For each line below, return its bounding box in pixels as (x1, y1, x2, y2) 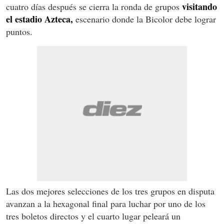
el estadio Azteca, (6, 12, 73, 25)
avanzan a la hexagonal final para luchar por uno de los (6, 197, 205, 209)
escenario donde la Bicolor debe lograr (73, 12, 216, 25)
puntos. (6, 25, 32, 37)
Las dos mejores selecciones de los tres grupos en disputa (6, 184, 214, 197)
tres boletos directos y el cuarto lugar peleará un (6, 209, 180, 222)
